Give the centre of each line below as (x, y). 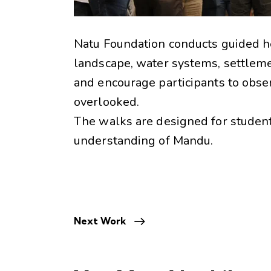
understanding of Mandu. (144, 141)
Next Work (100, 221)
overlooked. (107, 102)
